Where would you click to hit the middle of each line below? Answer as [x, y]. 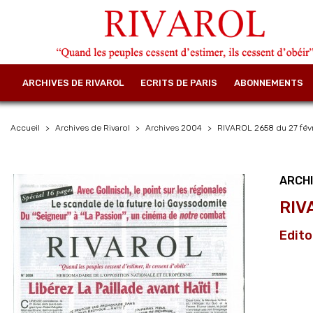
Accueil [25, 128]
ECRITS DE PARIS [179, 82]
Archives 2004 [174, 128]
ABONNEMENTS [269, 82]
